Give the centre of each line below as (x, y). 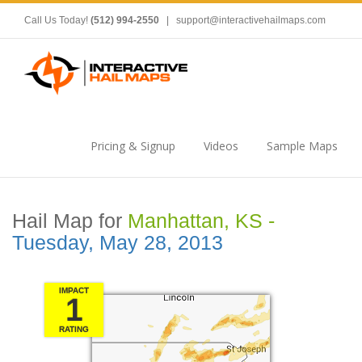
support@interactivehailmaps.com (251, 20)
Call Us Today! (57, 20)
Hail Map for (70, 221)
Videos (221, 146)
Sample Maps (302, 146)
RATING (74, 329)
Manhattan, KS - (201, 221)
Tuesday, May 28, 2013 (118, 243)
